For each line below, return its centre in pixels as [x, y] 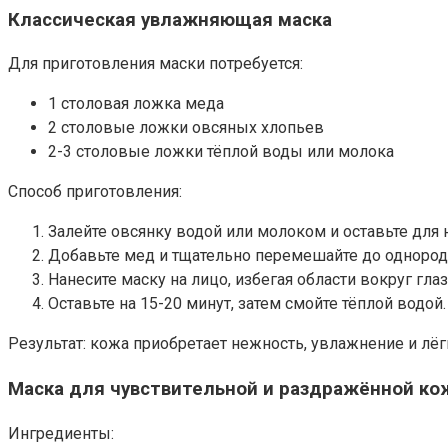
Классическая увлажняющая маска [170, 19]
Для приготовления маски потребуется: [155, 64]
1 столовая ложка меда [136, 104]
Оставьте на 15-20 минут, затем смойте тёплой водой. [247, 304]
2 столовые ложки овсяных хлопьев [186, 128]
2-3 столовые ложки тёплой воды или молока [221, 152]
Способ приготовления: [95, 192]
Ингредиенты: [61, 433]
